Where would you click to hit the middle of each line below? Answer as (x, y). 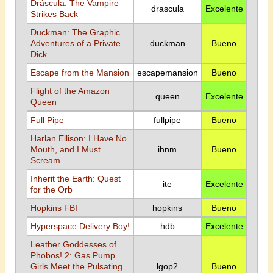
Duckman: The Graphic (75, 32)
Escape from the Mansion (80, 73)
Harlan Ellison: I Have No (78, 138)
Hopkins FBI (54, 208)
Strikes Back (54, 14)
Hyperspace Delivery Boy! (80, 226)
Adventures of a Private (75, 43)
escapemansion (167, 73)
